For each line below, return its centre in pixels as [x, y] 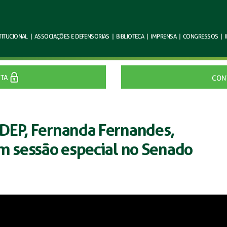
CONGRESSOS [201, 36]
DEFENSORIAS [91, 36]
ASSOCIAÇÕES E [54, 36]
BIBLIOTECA [130, 36]
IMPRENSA [163, 36]
